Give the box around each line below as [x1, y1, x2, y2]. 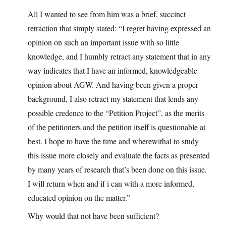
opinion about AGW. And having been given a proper [28, 79, 198, 90]
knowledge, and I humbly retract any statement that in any [28, 51, 211, 62]
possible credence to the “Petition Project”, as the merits [28, 107, 204, 119]
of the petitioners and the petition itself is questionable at [28, 122, 205, 133]
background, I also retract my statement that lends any [28, 93, 198, 104]
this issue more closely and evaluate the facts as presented [28, 150, 210, 161]
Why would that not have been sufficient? [28, 210, 159, 221]
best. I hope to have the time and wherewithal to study [28, 136, 199, 147]
